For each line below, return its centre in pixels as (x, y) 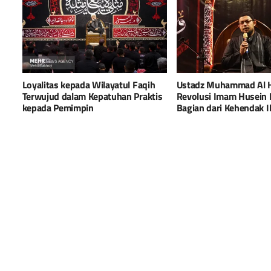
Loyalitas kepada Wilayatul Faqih (89, 84)
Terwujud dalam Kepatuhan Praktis (92, 96)
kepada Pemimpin (58, 107)
